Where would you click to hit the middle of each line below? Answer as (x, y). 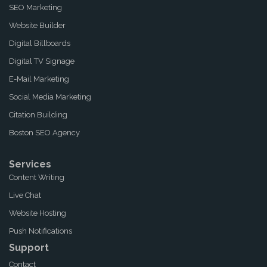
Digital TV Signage (42, 61)
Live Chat (25, 195)
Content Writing (37, 177)
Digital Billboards (40, 43)
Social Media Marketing (50, 97)
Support (29, 248)
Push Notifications (41, 231)
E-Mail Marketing (39, 79)
